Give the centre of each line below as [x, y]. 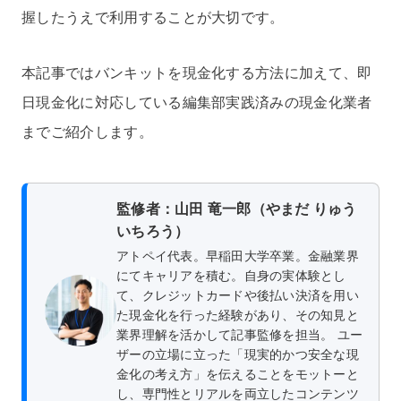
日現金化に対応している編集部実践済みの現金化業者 [197, 102]
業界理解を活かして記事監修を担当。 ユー [240, 334]
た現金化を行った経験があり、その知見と [238, 315]
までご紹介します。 [87, 132]
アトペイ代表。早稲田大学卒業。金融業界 [238, 256]
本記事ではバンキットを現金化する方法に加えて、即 [197, 73]
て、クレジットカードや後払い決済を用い [238, 295]
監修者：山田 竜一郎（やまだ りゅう [237, 209]
